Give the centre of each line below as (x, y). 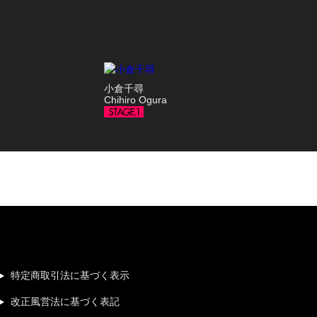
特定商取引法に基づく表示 (70, 276)
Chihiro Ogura (135, 100)
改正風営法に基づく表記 (65, 302)
